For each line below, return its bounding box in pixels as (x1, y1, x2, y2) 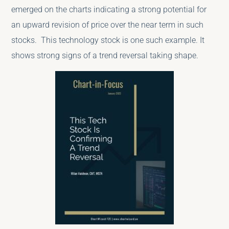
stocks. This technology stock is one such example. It (11, 35, 205, 45)
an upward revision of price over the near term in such (11, 20, 204, 30)
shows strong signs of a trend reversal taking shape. (11, 51, 199, 61)
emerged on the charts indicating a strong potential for (11, 5, 207, 15)
